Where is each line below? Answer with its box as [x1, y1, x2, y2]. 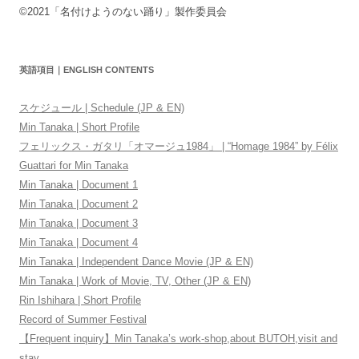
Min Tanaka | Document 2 [19, 197, 138, 210]
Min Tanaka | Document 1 [19, 178, 138, 191]
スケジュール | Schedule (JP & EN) [19, 101, 184, 114]
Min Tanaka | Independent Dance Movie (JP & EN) [19, 255, 253, 268]
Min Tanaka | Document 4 [19, 236, 138, 248]
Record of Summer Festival [19, 313, 147, 325]
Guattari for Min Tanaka [19, 159, 128, 171]
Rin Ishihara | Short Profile [19, 293, 141, 306]
